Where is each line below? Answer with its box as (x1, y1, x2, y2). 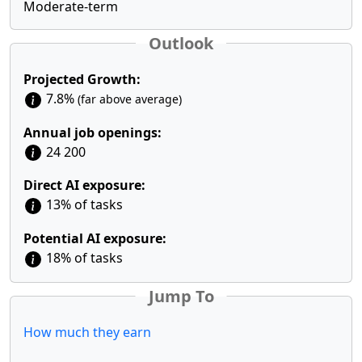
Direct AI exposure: (23, 176, 145, 195)
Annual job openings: (23, 123, 162, 141)
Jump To (148, 284, 214, 307)
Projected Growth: (23, 70, 141, 88)
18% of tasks (43, 249, 123, 267)
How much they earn (23, 322, 151, 341)
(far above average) (78, 91, 182, 107)
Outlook (149, 32, 213, 54)
